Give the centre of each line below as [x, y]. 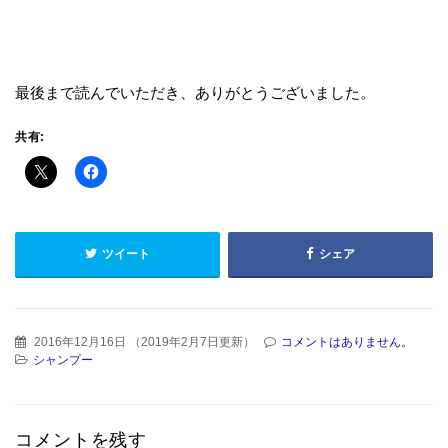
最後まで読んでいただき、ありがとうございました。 [195, 92]
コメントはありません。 [347, 342]
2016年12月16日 [80, 342]
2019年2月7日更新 [192, 342]
